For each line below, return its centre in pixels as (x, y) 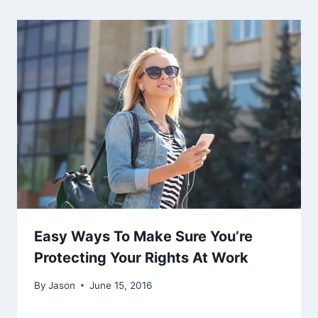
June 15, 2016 (121, 285)
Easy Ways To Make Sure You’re (143, 237)
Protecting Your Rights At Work (141, 258)
